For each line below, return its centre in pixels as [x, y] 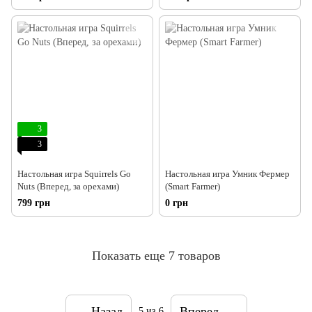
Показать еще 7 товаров [156, 255]
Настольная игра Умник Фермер [227, 174]
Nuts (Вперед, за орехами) [68, 187]
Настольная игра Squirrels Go [74, 174]
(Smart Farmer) [193, 187]
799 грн [34, 203]
